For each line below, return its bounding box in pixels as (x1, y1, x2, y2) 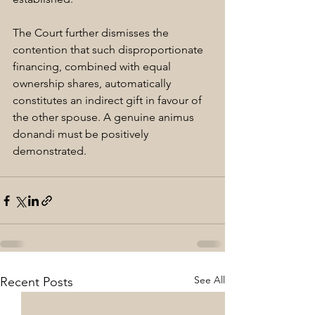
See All (194, 274, 225, 287)
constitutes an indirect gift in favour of (13, 94, 205, 108)
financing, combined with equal (13, 60, 174, 74)
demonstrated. (13, 144, 86, 158)
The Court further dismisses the (13, 26, 172, 40)
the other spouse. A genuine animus (13, 110, 197, 124)
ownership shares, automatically (13, 77, 174, 91)
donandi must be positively (13, 127, 151, 141)
